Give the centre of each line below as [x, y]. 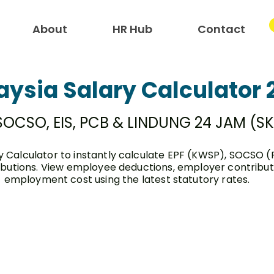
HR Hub [132, 29]
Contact [221, 29]
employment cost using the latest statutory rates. [127, 180]
